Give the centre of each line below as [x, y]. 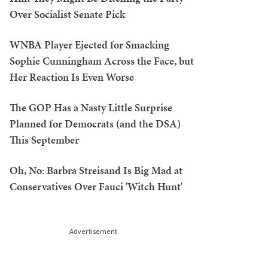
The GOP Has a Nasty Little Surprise [91, 107]
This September [44, 140]
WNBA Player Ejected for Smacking [89, 45]
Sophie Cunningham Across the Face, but [102, 61]
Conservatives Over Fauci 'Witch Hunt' [96, 186]
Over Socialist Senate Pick [67, 14]
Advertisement [93, 231]
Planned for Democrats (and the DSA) [95, 124]
